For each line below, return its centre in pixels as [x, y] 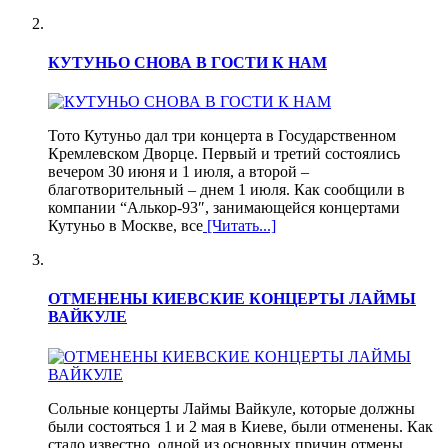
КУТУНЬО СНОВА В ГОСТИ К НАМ [187, 62]
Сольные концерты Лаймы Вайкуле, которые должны [231, 408]
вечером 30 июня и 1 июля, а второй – [178, 172]
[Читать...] [239, 226]
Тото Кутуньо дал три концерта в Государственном [222, 136]
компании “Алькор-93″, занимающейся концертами [224, 208]
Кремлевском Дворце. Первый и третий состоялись [224, 154]
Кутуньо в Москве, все [125, 226]
